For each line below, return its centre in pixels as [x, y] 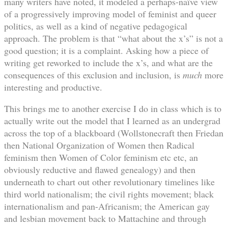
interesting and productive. [53, 87]
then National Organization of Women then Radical [99, 145]
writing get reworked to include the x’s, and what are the [108, 63]
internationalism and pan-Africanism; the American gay [107, 206]
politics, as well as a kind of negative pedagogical [96, 26]
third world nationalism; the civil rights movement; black [109, 194]
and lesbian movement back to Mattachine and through [105, 219]
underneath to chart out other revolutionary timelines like [109, 182]
